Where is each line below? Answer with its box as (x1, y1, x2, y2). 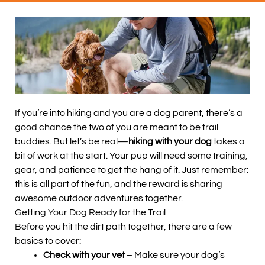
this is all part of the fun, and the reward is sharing (15, 179, 222, 189)
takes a (212, 137, 245, 147)
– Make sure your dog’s (125, 250, 225, 260)
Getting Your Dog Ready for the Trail (15, 208, 166, 218)
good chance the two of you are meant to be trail (15, 122, 218, 132)
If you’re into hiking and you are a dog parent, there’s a (15, 108, 243, 118)
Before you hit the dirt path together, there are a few (15, 222, 232, 232)
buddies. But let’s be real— (15, 137, 128, 147)
